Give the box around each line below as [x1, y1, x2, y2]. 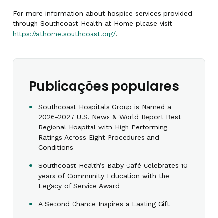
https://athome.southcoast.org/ [13, 30, 116, 38]
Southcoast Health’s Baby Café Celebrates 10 [38, 162, 188, 170]
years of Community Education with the [38, 172, 169, 180]
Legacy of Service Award [38, 182, 120, 190]
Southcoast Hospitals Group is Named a [38, 103, 171, 111]
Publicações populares [29, 77, 179, 95]
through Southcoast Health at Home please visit [13, 19, 172, 28]
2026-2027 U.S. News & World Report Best [38, 113, 181, 121]
